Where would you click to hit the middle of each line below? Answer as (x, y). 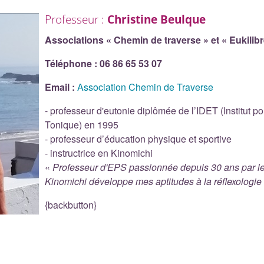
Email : (61, 87)
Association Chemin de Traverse (146, 87)
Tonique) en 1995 (82, 124)
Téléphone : (71, 63)
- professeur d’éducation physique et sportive (138, 138)
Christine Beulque (157, 19)
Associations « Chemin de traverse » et (133, 39)
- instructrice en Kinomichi (99, 153)
